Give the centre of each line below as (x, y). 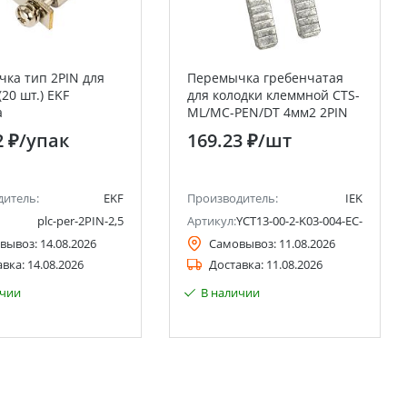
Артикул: (212, 221)
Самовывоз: (243, 243)
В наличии (230, 293)
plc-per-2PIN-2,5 (80, 221)
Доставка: (236, 264)
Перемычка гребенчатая (265, 78)
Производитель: (233, 198)
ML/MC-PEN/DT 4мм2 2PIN (268, 112)
